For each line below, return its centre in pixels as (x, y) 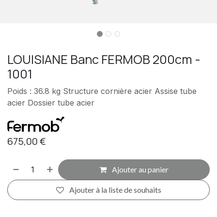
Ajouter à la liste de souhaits (115, 189)
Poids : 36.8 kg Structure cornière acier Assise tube (102, 91)
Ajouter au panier (140, 169)
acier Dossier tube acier (51, 102)
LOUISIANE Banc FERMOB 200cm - (104, 59)
